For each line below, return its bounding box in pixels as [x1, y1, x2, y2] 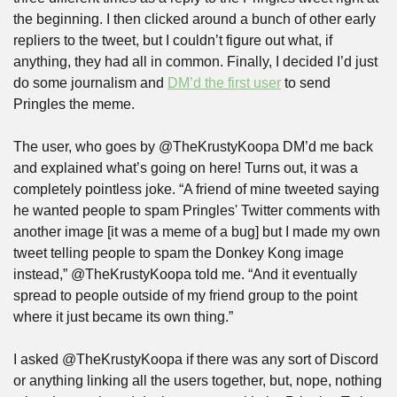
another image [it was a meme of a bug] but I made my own [13, 224, 380, 239]
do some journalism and [13, 75, 167, 90]
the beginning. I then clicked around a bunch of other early [13, 12, 376, 27]
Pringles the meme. [13, 97, 135, 112]
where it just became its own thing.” [13, 309, 233, 324]
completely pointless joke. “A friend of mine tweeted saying [13, 182, 379, 197]
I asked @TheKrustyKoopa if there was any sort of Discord [13, 352, 378, 367]
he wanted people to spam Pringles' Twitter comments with [13, 203, 380, 218]
